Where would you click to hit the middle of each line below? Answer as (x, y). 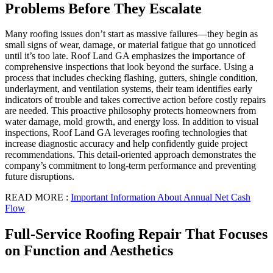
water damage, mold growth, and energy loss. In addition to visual (132, 122)
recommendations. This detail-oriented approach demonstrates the (130, 155)
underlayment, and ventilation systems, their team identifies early (129, 89)
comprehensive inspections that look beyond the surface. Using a (129, 67)
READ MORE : (38, 197)
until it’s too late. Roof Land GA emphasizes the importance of (125, 56)
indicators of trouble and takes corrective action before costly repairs (135, 100)
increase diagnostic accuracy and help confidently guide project (126, 144)
